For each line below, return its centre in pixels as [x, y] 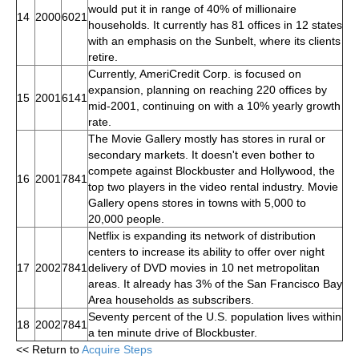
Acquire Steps [117, 349]
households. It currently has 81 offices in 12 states [215, 24]
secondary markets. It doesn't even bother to [202, 154]
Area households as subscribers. [171, 299]
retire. [103, 56]
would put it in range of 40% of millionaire [192, 8]
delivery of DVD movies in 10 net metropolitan [204, 267]
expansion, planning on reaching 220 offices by [208, 89]
